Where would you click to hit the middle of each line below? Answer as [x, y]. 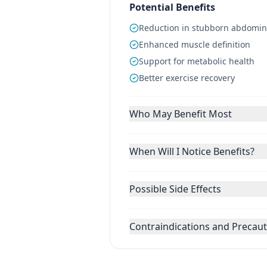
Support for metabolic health [197, 61]
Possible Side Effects [175, 189]
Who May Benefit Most [181, 114]
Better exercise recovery [187, 78]
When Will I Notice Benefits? [192, 151]
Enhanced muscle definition [195, 44]
